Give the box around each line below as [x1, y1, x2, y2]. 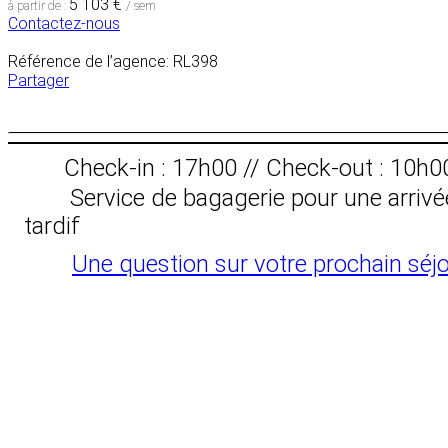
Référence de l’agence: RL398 [8, 51, 218, 71]
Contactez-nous [8, 13, 120, 33]
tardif [24, 211, 80, 240]
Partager [8, 70, 69, 90]
